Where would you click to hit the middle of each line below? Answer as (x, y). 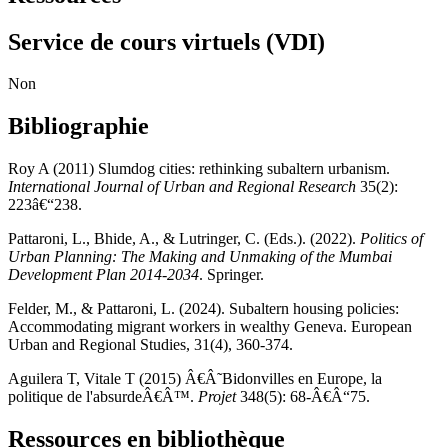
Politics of (391, 239)
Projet (217, 397)
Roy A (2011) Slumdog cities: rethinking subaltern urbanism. (199, 169)
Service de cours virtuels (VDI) (166, 41)
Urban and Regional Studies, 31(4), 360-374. (150, 345)
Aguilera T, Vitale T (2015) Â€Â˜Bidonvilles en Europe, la (195, 379)
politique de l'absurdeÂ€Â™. (103, 397)
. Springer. (231, 275)
